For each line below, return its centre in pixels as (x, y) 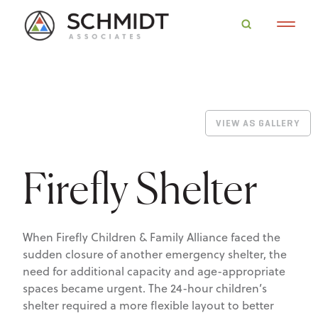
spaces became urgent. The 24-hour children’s (145, 288)
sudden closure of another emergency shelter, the (155, 254)
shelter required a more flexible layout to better (148, 305)
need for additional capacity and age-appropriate (154, 271)
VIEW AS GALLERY (258, 123)
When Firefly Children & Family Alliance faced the (152, 237)
